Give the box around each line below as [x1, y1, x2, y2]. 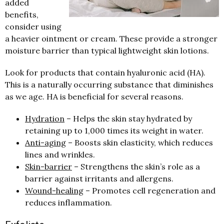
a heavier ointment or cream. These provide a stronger [5, 33, 217, 43]
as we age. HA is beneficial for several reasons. [5, 91, 183, 101]
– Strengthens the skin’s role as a [72, 161, 200, 171]
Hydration [25, 113, 64, 123]
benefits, [5, 9, 38, 19]
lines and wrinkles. [25, 149, 95, 159]
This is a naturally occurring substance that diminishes [5, 79, 213, 89]
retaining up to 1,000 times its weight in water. [25, 125, 203, 135]
